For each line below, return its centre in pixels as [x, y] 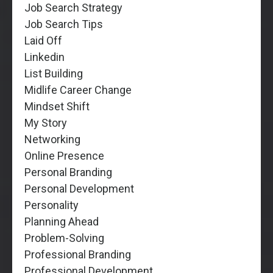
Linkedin [44, 57]
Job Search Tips [64, 24]
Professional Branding [78, 254]
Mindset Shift [57, 106]
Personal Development [79, 188]
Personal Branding [68, 172]
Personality [51, 205]
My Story [46, 122]
